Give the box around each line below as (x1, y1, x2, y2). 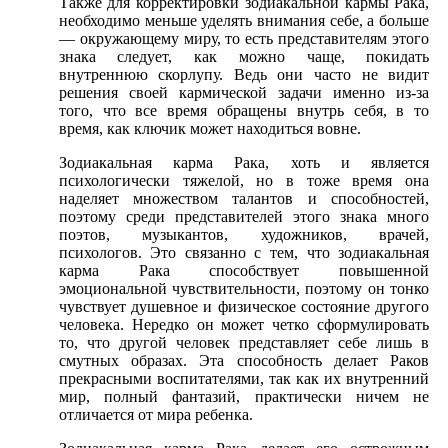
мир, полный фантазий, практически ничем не (58, 388, 430, 406)
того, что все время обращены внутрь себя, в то (58, 102, 430, 120)
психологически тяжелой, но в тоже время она (58, 172, 430, 190)
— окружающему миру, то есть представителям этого (58, 30, 430, 48)
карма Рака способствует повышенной (58, 262, 430, 280)
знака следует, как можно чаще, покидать (58, 48, 430, 66)
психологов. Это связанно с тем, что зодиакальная (58, 244, 430, 262)
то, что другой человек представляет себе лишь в (58, 334, 430, 352)
